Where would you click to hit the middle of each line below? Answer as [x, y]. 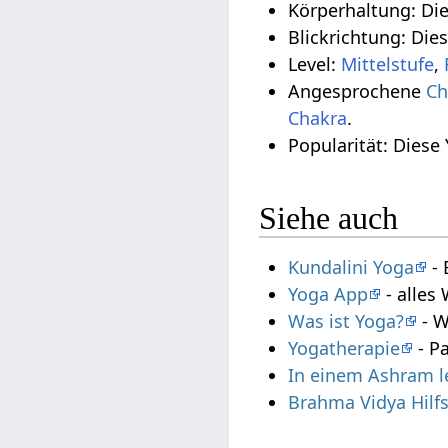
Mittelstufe [388, 64]
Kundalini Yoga [351, 267]
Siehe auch [329, 217]
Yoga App [328, 294]
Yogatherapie [344, 348]
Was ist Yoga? [346, 321]
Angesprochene [357, 91]
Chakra [318, 118]
